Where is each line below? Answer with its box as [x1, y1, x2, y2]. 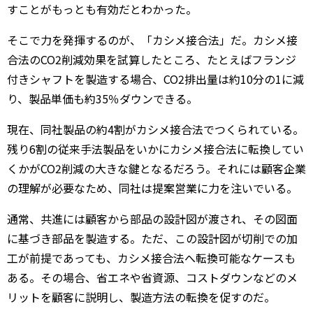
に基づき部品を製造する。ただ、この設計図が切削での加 [7, 229, 298, 247]
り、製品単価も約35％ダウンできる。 [7, 89, 198, 107]
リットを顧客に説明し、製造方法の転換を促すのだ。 [7, 288, 275, 305]
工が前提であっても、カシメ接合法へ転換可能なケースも [7, 249, 296, 266]
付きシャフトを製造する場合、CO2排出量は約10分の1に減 [7, 70, 304, 87]
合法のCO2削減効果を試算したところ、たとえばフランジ [7, 50, 296, 68]
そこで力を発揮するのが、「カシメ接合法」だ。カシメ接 [7, 31, 298, 48]
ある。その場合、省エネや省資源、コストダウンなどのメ [7, 268, 298, 286]
